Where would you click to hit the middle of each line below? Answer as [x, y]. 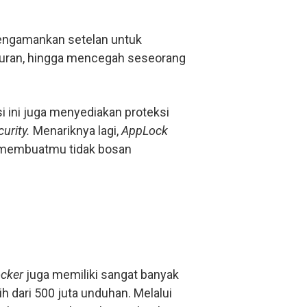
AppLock [145, 131]
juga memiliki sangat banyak [102, 274]
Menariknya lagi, [77, 131]
